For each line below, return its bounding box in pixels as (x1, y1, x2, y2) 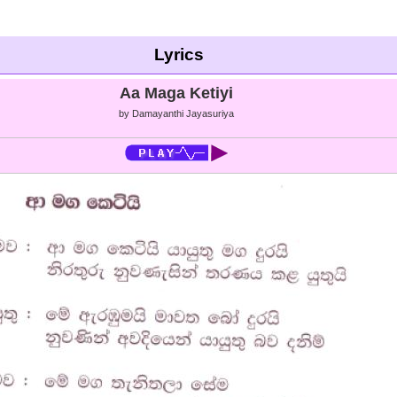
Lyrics (153, 45, 204, 64)
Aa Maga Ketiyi (120, 84, 233, 102)
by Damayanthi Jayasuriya (119, 108, 234, 119)
